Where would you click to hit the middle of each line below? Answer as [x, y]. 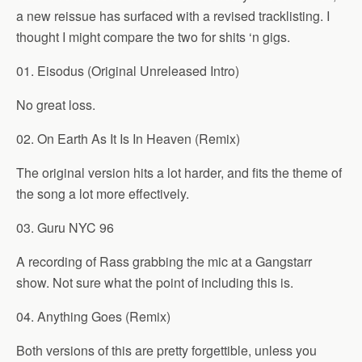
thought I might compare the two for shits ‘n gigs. [153, 37]
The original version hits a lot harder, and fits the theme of [179, 173]
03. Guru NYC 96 [65, 227]
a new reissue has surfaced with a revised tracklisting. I [173, 16]
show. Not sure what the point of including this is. [155, 282]
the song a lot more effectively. [103, 194]
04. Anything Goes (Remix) [93, 316]
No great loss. [56, 105]
